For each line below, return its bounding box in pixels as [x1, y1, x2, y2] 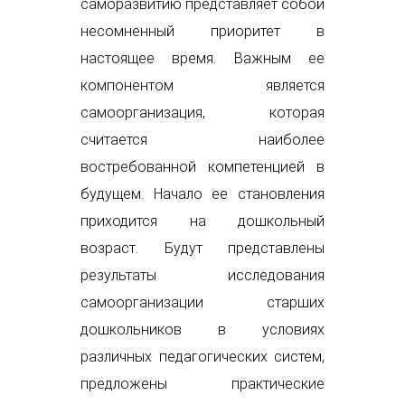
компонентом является [80, 77, 325, 95]
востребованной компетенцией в [80, 158, 325, 176]
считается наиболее [80, 131, 325, 149]
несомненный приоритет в [80, 23, 325, 41]
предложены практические [80, 375, 325, 393]
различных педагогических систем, [80, 348, 325, 366]
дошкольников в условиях [80, 321, 325, 339]
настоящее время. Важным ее [80, 50, 325, 68]
